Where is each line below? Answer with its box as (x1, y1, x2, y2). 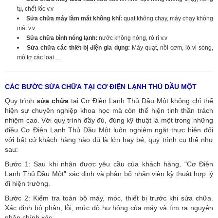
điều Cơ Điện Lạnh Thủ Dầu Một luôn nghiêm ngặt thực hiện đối (5, 126, 213, 134)
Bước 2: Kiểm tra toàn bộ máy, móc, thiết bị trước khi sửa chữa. (5, 194, 213, 202)
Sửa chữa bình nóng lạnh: (26, 34, 97, 41)
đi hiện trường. (5, 179, 50, 187)
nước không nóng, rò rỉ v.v (97, 34, 167, 41)
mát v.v (17, 24, 35, 32)
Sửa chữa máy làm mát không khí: (26, 15, 122, 22)
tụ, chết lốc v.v (17, 5, 54, 12)
